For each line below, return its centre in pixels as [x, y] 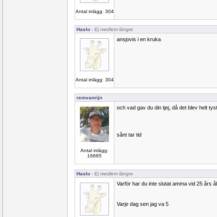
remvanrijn [89, 98]
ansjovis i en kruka [139, 39]
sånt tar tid [129, 135]
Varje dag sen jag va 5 [143, 204]
